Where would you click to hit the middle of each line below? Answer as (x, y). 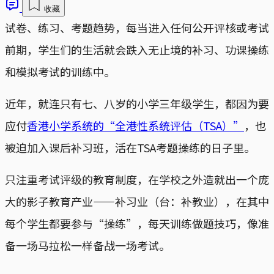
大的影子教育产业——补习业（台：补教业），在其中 (137, 201)
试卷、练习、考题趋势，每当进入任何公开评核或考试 (137, 27)
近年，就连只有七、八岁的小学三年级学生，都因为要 (137, 103)
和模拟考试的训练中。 (60, 71)
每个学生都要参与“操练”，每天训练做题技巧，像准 (137, 223)
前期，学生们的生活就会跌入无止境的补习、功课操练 (137, 49)
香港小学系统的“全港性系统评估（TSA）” (135, 125)
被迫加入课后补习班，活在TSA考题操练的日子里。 (130, 147)
